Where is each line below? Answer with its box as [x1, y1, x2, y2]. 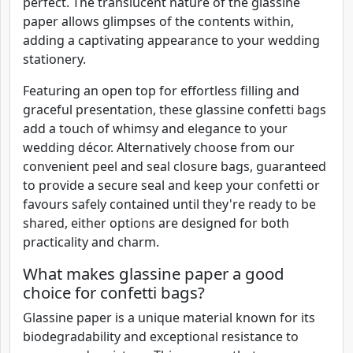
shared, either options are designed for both [23, 214, 289, 232]
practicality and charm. [23, 233, 159, 251]
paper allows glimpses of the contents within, [23, 13, 294, 31]
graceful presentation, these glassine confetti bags [23, 101, 326, 119]
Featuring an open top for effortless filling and [23, 82, 299, 100]
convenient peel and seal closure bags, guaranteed [23, 158, 326, 176]
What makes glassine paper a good [23, 262, 284, 285]
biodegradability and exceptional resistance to [23, 328, 299, 346]
